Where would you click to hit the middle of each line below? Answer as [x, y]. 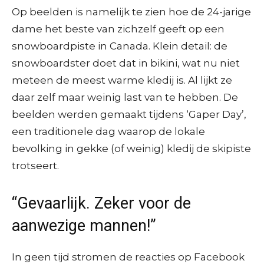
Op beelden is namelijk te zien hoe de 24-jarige [131, 11]
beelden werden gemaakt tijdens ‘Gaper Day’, [129, 114]
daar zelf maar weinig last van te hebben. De [125, 97]
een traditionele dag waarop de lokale [108, 131]
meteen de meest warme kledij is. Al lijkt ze [122, 80]
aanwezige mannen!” [84, 225]
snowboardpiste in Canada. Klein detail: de [120, 46]
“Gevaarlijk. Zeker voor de [101, 203]
